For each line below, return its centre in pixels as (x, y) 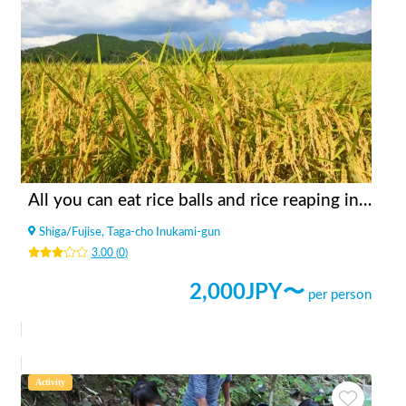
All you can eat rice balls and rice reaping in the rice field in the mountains (365, 201)
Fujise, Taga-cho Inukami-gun (146, 232)
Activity (50, 382)
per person (340, 295)
